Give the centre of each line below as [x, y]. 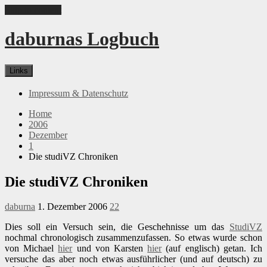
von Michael [32, 249]
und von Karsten [110, 249]
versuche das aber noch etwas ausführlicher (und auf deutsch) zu [133, 259]
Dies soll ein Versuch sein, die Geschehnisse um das [117, 227]
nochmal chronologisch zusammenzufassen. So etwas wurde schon [133, 238]
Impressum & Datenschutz [78, 93]
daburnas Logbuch [82, 39]
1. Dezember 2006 [72, 207]
